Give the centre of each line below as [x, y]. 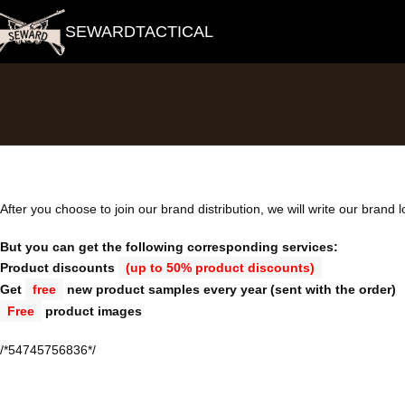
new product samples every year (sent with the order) [230, 289]
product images [92, 311]
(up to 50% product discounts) [220, 268]
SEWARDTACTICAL [139, 31]
